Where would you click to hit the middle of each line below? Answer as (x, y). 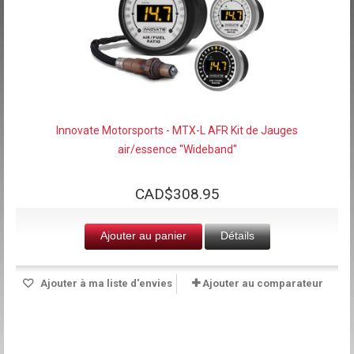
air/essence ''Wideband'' (177, 149)
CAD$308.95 (177, 194)
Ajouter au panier (143, 235)
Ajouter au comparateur (263, 283)
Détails (237, 235)
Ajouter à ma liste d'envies (105, 283)
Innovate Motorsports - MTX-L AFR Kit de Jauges (177, 130)
